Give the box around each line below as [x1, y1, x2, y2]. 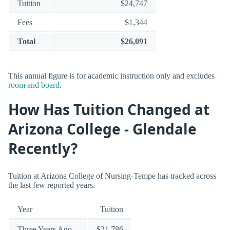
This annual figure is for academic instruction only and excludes [8, 71, 215, 81]
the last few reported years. [8, 181, 95, 190]
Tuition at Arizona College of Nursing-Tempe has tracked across [8, 171, 216, 181]
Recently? [8, 139, 78, 159]
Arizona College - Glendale [8, 119, 197, 139]
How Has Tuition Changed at [8, 100, 209, 120]
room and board [8, 81, 60, 90]
